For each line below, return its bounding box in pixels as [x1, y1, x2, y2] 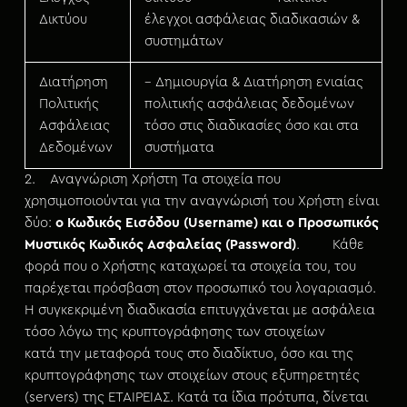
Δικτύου [38, 13, 87, 26]
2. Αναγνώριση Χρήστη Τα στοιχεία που [24, 173, 281, 186]
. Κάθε [295, 238, 364, 252]
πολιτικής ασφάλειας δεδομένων [144, 97, 354, 111]
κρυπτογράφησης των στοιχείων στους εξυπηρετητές [24, 369, 360, 382]
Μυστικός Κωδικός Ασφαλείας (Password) [24, 238, 296, 252]
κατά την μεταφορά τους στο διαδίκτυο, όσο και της [24, 347, 353, 361]
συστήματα [144, 141, 214, 154]
